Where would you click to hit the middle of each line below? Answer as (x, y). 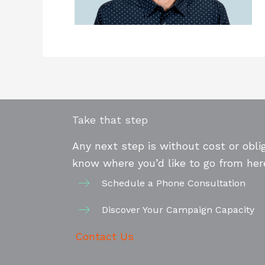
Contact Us (104, 236)
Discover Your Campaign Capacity (178, 210)
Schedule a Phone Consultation (174, 183)
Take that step (110, 120)
